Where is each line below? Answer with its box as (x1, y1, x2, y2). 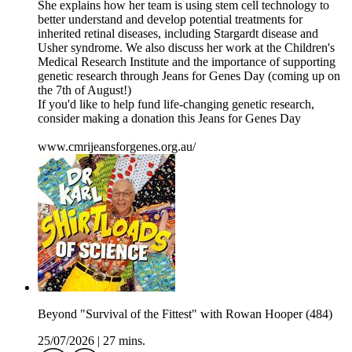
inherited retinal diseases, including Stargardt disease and (38, 27, 318, 41)
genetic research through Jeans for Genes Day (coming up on (38, 69, 340, 83)
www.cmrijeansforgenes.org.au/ (38, 140, 196, 154)
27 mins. (103, 334, 145, 348)
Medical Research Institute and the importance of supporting (38, 55, 335, 69)
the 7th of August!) (38, 83, 131, 97)
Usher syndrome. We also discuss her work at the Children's (38, 41, 335, 55)
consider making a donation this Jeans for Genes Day (38, 112, 301, 126)
